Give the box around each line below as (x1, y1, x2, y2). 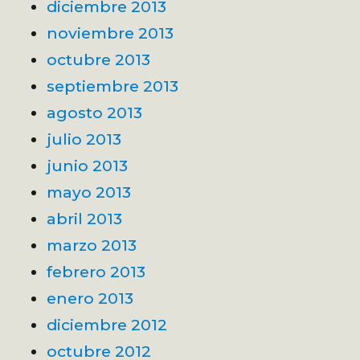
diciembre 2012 (47, 314, 168, 334)
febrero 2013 (47, 261, 146, 281)
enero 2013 (47, 288, 134, 308)
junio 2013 (47, 155, 129, 175)
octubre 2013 (47, 49, 151, 69)
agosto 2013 (47, 102, 143, 122)
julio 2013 (47, 129, 122, 149)
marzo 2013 (47, 235, 137, 255)
